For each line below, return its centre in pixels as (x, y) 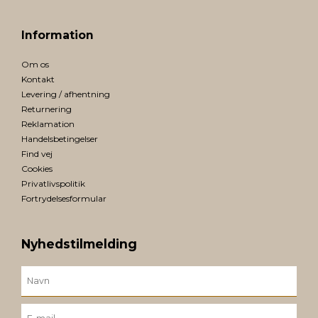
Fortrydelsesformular (64, 199)
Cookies (37, 169)
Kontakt (38, 79)
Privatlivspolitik (53, 184)
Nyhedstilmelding (79, 244)
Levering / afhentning (66, 94)
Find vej (37, 154)
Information (57, 35)
